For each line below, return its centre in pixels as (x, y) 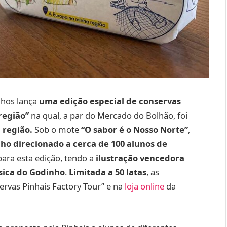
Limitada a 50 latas (108, 172)
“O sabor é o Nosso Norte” (134, 129)
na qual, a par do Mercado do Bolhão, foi (109, 115)
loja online (144, 186)
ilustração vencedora (139, 158)
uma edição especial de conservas (109, 101)
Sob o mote (57, 129)
